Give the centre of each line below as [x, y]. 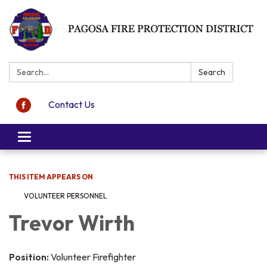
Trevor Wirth [72, 223]
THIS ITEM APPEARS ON [51, 177]
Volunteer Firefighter [93, 257]
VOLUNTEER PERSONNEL [65, 196]
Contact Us [72, 105]
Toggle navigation [60, 139]
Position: [30, 257]
